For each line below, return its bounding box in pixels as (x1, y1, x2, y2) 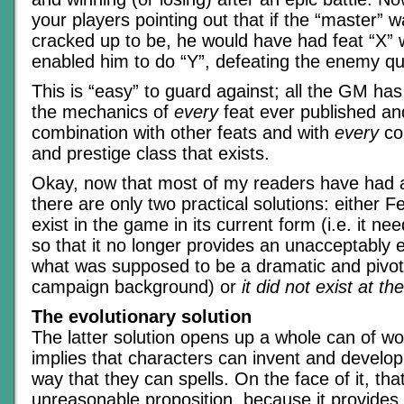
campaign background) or (32, 277, 242, 298)
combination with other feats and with (32, 123, 335, 143)
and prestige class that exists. (32, 143, 270, 164)
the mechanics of (32, 102, 174, 123)
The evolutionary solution (32, 307, 252, 327)
